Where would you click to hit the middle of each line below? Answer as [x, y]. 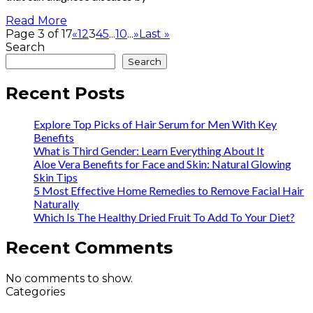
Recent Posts [65, 94]
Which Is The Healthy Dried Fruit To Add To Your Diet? [164, 217]
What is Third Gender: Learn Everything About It [149, 151]
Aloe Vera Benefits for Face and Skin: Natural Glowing [162, 164]
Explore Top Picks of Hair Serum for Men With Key [155, 124]
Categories [35, 291]
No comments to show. [69, 278]
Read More [36, 21]
